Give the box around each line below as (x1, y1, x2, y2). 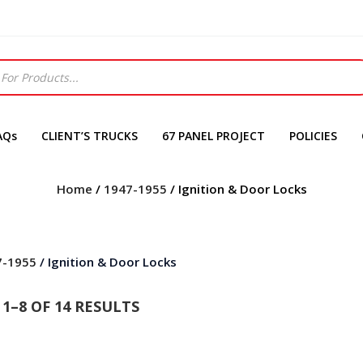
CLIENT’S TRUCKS (41, 128, 138, 143)
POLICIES (289, 128, 337, 143)
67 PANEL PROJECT (162, 128, 265, 143)
